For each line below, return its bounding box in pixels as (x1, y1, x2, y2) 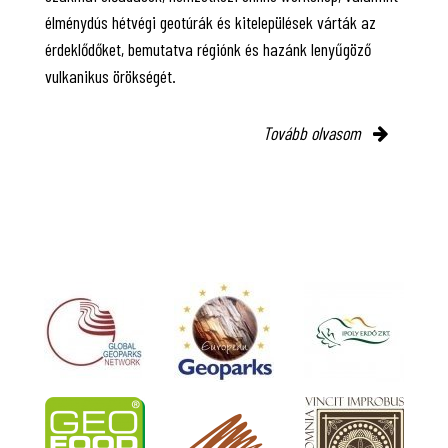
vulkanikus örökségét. (45, 64, 176, 87)
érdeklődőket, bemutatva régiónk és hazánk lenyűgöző (45, 37, 371, 60)
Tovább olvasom (263, 121, 365, 144)
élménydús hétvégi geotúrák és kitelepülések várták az (45, 10, 376, 33)
